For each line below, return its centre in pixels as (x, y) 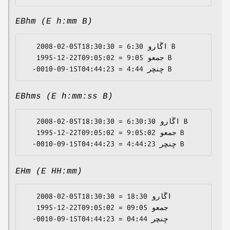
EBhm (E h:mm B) (54, 22)
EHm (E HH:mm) (49, 172)
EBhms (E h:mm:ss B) (64, 97)
